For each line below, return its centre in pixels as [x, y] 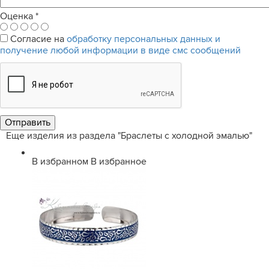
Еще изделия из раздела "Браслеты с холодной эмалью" [129, 136]
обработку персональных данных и [144, 39]
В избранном [60, 162]
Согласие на [38, 39]
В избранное [119, 162]
